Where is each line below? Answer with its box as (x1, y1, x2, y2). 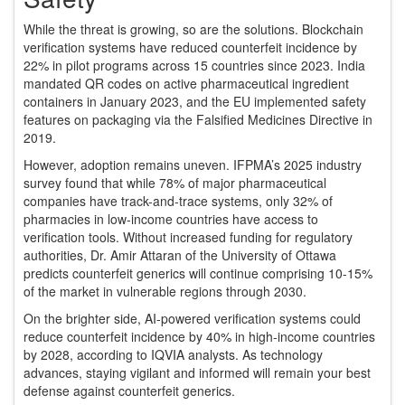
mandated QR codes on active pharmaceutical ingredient (24, 74, 349, 93)
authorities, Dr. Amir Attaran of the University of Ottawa (24, 246, 336, 265)
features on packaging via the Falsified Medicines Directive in (24, 110, 372, 129)
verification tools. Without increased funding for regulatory (24, 228, 353, 247)
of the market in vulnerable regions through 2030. (24, 282, 306, 301)
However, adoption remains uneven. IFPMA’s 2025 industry (24, 155, 362, 174)
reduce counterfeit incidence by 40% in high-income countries (24, 327, 375, 346)
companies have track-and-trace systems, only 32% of (24, 192, 333, 211)
